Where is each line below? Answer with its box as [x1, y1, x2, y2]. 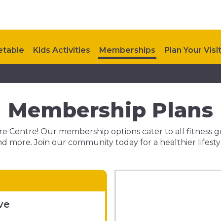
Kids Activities [33, 45, 90, 55]
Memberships [99, 45, 155, 55]
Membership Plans [8, 97, 213, 123]
